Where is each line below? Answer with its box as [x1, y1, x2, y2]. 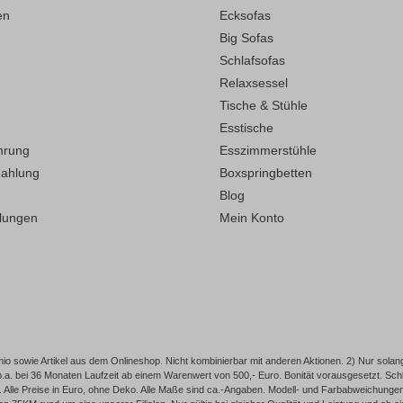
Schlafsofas [219, 53, 285, 68]
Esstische [219, 121, 273, 136]
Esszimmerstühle [219, 143, 317, 158]
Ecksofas [219, 8, 271, 23]
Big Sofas [219, 31, 273, 46]
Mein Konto [219, 210, 284, 226]
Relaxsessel [219, 76, 288, 91]
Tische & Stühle [219, 98, 308, 113]
